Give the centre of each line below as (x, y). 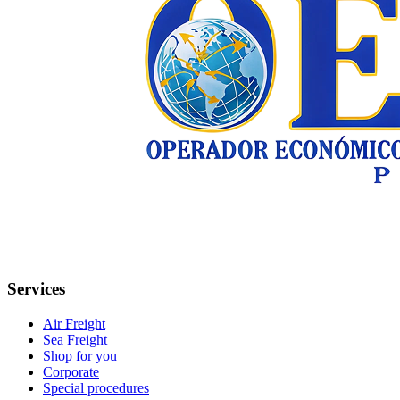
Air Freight (74, 324)
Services (36, 289)
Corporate (71, 372)
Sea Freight (75, 340)
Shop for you (80, 356)
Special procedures (96, 388)
